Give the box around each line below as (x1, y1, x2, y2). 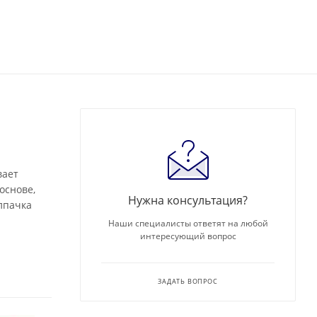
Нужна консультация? (128, 192, 248, 209)
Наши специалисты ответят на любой (108, 217, 268, 230)
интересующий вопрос (139, 230, 236, 243)
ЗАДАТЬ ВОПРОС (158, 277, 218, 287)
